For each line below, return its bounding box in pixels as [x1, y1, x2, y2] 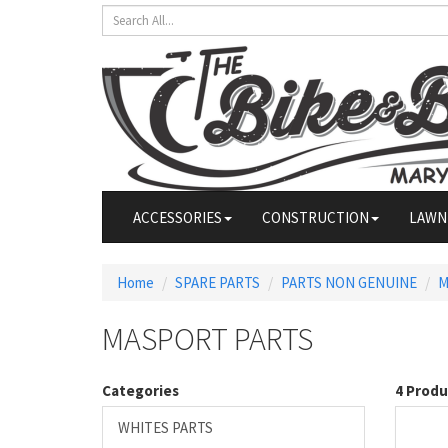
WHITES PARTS [118, 418, 213, 437]
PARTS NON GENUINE [281, 273, 417, 292]
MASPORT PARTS [102, 319, 313, 359]
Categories [102, 381, 179, 400]
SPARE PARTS [175, 273, 260, 292]
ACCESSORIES [133, 207, 222, 227]
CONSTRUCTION [262, 207, 369, 227]
